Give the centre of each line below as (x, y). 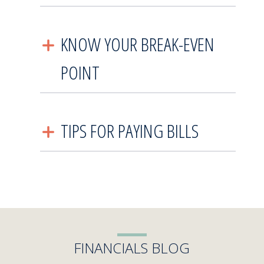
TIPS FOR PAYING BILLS (129, 130)
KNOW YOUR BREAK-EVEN (137, 44)
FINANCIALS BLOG (132, 247)
